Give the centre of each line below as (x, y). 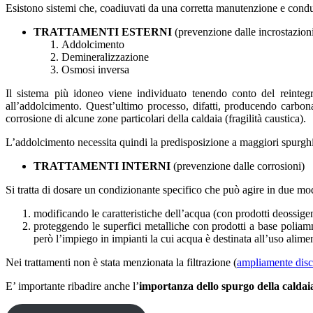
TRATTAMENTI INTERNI (102, 166)
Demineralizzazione (105, 57)
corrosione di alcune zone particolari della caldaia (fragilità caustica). (156, 118)
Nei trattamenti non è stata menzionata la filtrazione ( (121, 262)
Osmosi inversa (95, 69)
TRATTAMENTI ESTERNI (104, 31)
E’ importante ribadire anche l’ (72, 286)
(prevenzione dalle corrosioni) (238, 166)
